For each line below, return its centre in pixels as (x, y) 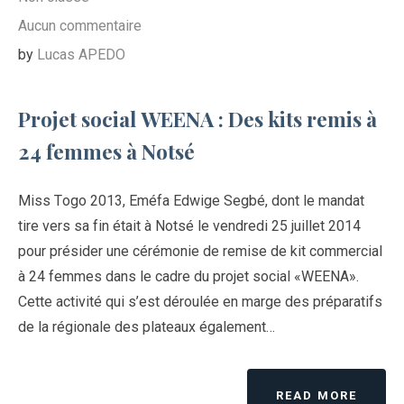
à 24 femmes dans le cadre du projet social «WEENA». (188, 277)
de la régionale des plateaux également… (147, 327)
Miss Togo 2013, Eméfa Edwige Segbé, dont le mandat (191, 201)
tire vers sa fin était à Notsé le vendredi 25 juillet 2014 (189, 226)
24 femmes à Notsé (106, 151)
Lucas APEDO (81, 55)
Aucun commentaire (80, 26)
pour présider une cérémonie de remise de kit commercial (200, 252)
